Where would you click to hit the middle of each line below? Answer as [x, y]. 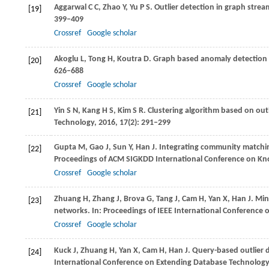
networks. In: [79, 211]
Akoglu [66, 59]
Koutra [129, 59]
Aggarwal [70, 8]
